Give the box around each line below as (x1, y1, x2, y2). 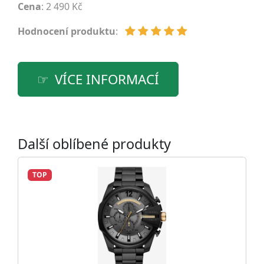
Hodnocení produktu (18, 24, 115, 38)
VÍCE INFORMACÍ (55, 70, 159, 88)
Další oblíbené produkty (18, 134, 171, 153)
